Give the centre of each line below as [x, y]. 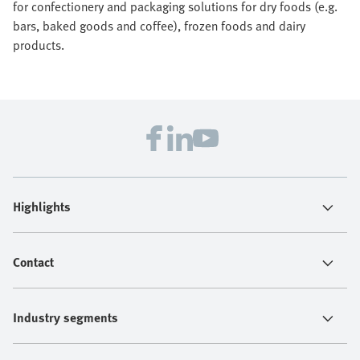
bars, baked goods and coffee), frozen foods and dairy [159, 26]
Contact [33, 262]
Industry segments [65, 318]
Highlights [42, 207]
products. [39, 45]
